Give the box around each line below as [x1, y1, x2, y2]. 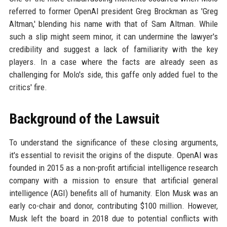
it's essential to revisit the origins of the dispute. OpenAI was [9, 150, 218, 160]
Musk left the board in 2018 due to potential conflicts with [9, 213, 218, 223]
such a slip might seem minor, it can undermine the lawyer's [9, 31, 218, 42]
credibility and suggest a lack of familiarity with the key [9, 44, 218, 54]
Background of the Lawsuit [9, 110, 160, 127]
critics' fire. [9, 82, 47, 92]
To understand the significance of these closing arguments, [9, 137, 218, 147]
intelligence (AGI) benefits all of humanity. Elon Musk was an [9, 188, 218, 198]
